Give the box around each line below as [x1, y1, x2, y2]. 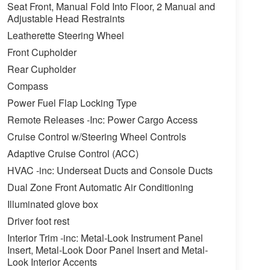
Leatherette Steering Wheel [7, 28, 124, 43]
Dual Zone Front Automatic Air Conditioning [7, 180, 193, 195]
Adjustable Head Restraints [7, 11, 125, 26]
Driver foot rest [7, 214, 69, 228]
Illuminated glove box [7, 197, 98, 212]
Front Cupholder [7, 45, 77, 60]
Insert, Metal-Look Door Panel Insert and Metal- [7, 243, 208, 257]
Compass [7, 79, 48, 93]
